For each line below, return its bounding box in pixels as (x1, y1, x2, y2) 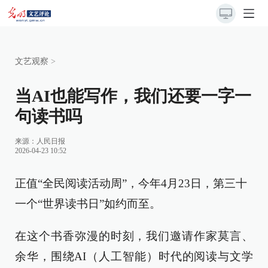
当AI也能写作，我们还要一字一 (15, 87, 251, 105)
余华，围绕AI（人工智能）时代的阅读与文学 (15, 250, 253, 263)
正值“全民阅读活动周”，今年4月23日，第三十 (15, 177, 247, 190)
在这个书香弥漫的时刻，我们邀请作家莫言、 (15, 230, 253, 242)
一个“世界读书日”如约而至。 (15, 197, 161, 210)
